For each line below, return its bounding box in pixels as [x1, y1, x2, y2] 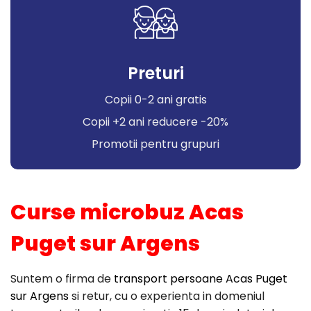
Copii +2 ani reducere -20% [83, 114, 228, 130]
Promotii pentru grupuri [92, 136, 219, 152]
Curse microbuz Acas [10, 198, 244, 227]
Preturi [127, 62, 184, 85]
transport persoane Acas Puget [114, 271, 287, 287]
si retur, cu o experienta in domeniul [69, 288, 264, 304]
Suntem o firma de [10, 271, 114, 287]
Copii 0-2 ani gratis [104, 92, 207, 108]
